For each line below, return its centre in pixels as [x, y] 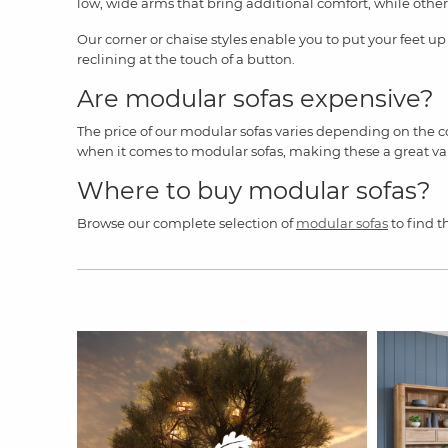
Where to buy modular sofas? [254, 190]
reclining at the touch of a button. [186, 58]
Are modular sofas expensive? [255, 98]
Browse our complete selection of [186, 222]
